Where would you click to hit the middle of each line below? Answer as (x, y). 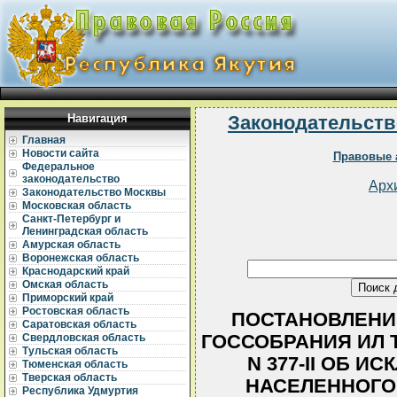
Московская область (77, 206)
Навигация (97, 118)
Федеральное (58, 167)
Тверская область (70, 378)
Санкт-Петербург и (71, 219)
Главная (44, 140)
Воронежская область (81, 258)
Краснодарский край (76, 271)
